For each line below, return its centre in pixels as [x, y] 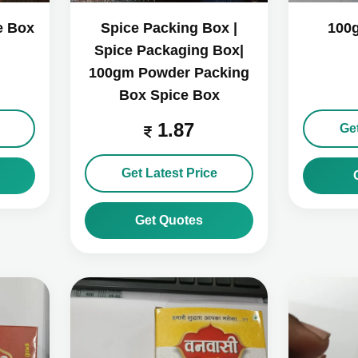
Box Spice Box [169, 95]
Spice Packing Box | [169, 28]
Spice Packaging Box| [169, 50]
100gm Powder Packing [169, 73]
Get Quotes [169, 220]
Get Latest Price [169, 173]
